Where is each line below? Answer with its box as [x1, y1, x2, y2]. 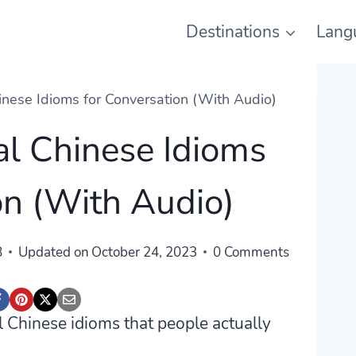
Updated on [17, 242, 89, 261]
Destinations [185, 20, 280, 43]
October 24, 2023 [91, 242, 198, 261]
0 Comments [213, 242, 290, 261]
